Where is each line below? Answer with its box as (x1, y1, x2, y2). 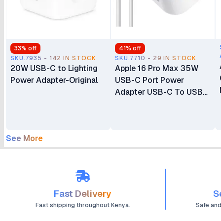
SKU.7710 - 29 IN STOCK (115, 54, 197, 62)
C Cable (115, 99, 144, 109)
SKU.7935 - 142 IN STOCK (10, 54, 97, 62)
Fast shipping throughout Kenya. (35, 201, 130, 209)
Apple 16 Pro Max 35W (115, 63, 198, 74)
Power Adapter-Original (10, 75, 98, 85)
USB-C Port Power (115, 75, 184, 85)
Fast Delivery (54, 187, 111, 200)
